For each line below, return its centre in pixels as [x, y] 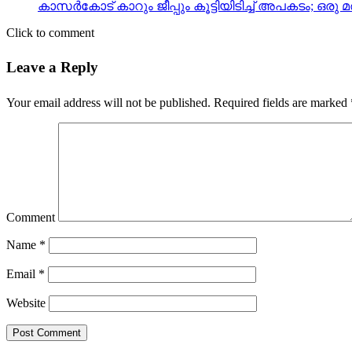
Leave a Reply [52, 68]
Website [26, 303]
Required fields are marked [280, 103]
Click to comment [50, 32]
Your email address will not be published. [108, 103]
